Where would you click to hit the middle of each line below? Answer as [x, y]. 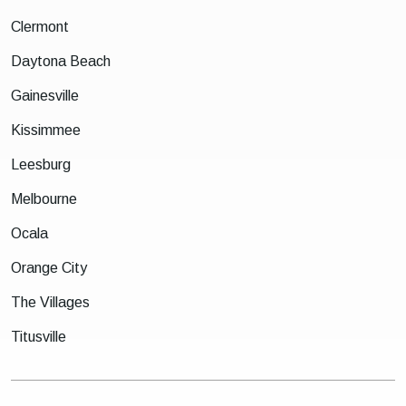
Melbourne [44, 198]
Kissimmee [46, 130]
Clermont [40, 26]
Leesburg [41, 164]
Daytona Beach [61, 61]
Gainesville [45, 95]
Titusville [39, 336]
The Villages [50, 302]
